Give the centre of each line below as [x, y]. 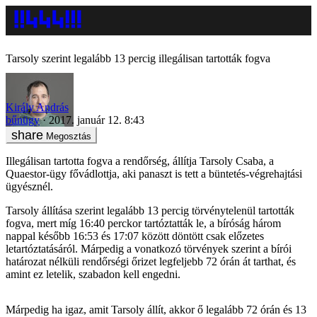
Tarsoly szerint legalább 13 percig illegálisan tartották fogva [138, 58]
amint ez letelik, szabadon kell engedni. [93, 274]
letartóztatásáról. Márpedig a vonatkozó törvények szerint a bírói [149, 248]
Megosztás [69, 136]
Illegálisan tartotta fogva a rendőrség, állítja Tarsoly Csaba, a [140, 161]
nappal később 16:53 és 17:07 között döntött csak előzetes [135, 236]
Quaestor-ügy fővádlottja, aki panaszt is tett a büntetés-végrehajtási [154, 173]
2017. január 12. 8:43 [97, 120]
